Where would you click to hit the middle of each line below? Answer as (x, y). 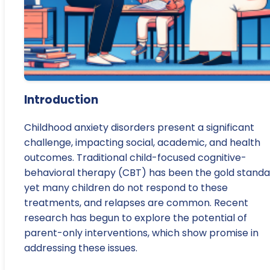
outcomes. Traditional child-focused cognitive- (135, 158)
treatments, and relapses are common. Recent (136, 203)
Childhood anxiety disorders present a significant (139, 128)
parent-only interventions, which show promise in (141, 233)
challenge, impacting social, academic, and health (142, 143)
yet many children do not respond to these (126, 188)
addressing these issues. (81, 248)
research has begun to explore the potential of (136, 218)
